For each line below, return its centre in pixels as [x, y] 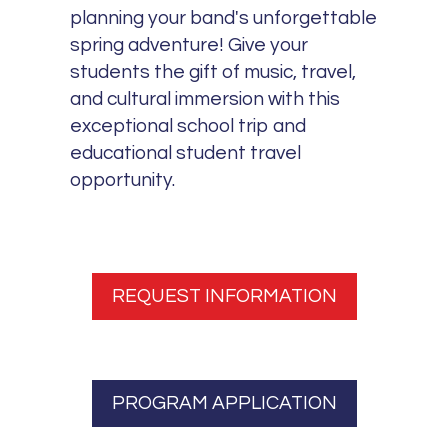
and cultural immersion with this [205, 98]
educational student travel [186, 152]
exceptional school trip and [188, 125]
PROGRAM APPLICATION [224, 403]
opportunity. [123, 179]
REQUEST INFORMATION [224, 296]
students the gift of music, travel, [213, 71]
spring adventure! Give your [189, 44]
